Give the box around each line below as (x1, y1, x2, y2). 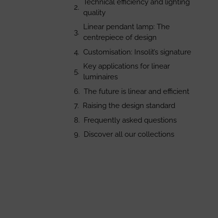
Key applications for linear (83, 62, 170, 71)
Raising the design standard (82, 101, 175, 110)
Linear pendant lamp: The (83, 22, 170, 32)
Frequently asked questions (83, 115, 177, 125)
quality (83, 8, 106, 17)
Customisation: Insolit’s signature (83, 47, 191, 56)
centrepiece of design (83, 33, 157, 42)
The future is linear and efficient (83, 87, 189, 96)
